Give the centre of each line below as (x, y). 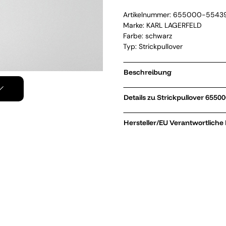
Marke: (135, 25)
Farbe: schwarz (148, 36)
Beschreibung (148, 72)
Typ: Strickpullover (153, 46)
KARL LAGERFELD (174, 25)
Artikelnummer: (148, 15)
